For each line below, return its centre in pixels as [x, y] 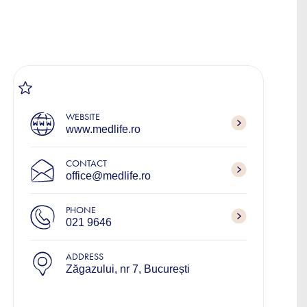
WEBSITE [83, 117]
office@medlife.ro [108, 176]
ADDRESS [85, 257]
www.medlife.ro [103, 129]
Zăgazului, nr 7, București [128, 269]
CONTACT [86, 163]
